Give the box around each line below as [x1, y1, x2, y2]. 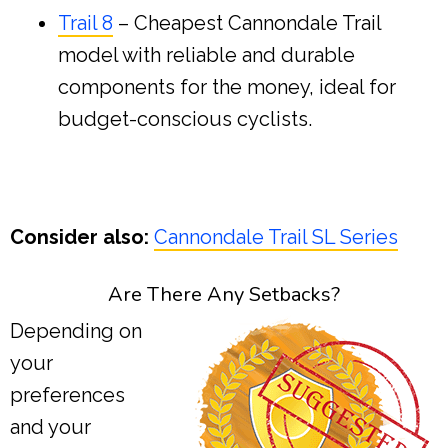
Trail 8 [58, 11, 113, 36]
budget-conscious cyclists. [58, 107, 312, 132]
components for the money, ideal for [58, 75, 396, 100]
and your [10, 415, 91, 440]
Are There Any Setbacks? [108, 281, 340, 309]
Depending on [10, 319, 142, 344]
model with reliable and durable [58, 43, 355, 68]
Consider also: [10, 225, 149, 250]
